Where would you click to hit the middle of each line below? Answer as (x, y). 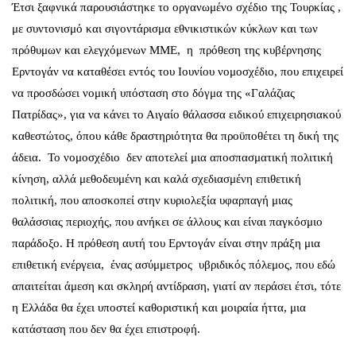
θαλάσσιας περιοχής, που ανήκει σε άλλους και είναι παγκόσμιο (167, 222)
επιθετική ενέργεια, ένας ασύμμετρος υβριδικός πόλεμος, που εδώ (174, 265)
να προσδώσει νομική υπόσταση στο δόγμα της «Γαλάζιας (153, 93)
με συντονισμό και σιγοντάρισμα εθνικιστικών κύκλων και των (165, 29)
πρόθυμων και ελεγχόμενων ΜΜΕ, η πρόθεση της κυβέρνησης (166, 50)
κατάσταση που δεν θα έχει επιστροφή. (106, 329)
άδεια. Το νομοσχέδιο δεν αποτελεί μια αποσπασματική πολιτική (172, 157)
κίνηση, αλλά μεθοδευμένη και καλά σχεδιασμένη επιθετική (157, 179)
